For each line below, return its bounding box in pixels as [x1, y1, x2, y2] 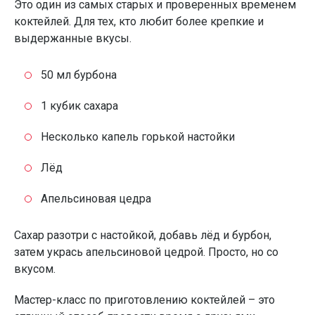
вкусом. [14, 262, 56, 276]
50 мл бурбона [41, 68, 117, 82]
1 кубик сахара [41, 99, 118, 112]
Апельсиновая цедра [41, 192, 151, 205]
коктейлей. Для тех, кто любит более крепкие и [14, 15, 264, 28]
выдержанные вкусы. [14, 32, 131, 45]
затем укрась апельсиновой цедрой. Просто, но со [14, 245, 278, 259]
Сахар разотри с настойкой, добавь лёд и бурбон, [14, 229, 271, 242]
